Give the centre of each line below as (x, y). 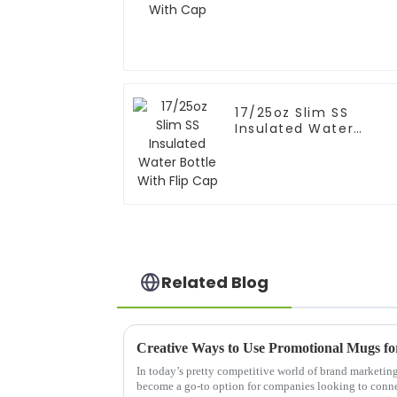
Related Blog (215, 282)
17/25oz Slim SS (292, 113)
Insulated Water (295, 129)
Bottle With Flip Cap (309, 145)
